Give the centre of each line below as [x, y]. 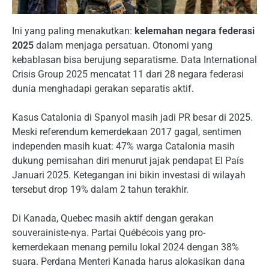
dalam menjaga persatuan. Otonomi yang [123, 45]
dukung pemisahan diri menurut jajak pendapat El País [128, 160]
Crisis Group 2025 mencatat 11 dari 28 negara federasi [128, 74]
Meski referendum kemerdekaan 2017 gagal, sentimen [127, 131]
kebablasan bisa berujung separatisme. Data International [134, 59]
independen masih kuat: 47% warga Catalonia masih [123, 146]
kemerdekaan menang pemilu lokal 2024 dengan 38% [125, 247]
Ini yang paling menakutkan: [73, 31]
